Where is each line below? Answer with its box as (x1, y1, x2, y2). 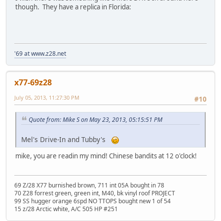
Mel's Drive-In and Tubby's (21, 135, 111, 145)
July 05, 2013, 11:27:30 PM (14, 94, 79, 102)
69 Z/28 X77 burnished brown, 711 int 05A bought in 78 (14, 181, 164, 189)
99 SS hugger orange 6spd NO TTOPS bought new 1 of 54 (14, 196, 171, 205)
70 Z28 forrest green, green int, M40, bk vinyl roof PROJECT (14, 188, 175, 197)
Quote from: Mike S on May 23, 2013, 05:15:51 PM (29, 115, 162, 124)
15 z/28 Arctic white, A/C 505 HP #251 (14, 204, 118, 213)
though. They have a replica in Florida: (15, 2, 131, 11)
